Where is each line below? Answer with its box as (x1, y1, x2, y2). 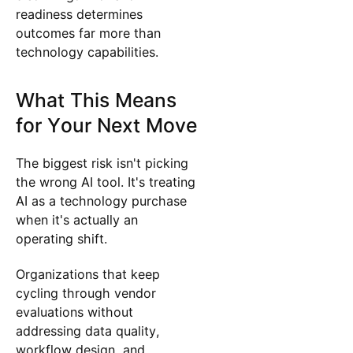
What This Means (15, 88, 176, 113)
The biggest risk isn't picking (15, 155, 188, 172)
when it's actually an (15, 212, 138, 229)
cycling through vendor (15, 284, 156, 301)
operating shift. (15, 231, 107, 247)
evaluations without (15, 303, 133, 320)
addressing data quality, (15, 322, 160, 339)
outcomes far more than (15, 25, 161, 42)
